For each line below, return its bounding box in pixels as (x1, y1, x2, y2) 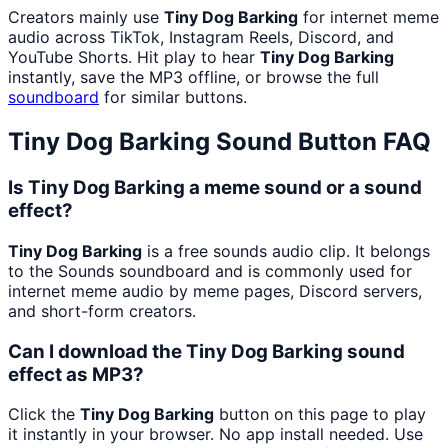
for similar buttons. (99, 87, 247, 108)
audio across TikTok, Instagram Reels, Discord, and (8, 27, 394, 48)
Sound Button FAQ (210, 127, 431, 157)
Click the (8, 404, 80, 425)
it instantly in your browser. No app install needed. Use (8, 424, 423, 445)
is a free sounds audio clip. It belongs (142, 240, 430, 261)
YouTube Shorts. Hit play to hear (8, 47, 260, 68)
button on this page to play (214, 404, 426, 425)
